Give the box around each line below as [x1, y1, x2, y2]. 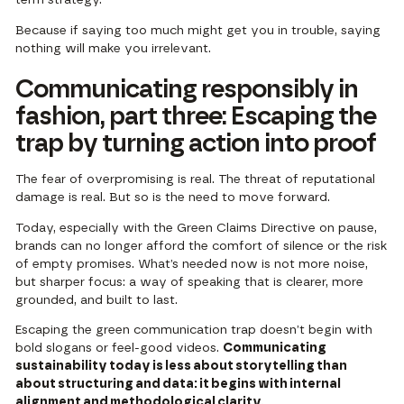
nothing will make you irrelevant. [15, 41, 212, 55]
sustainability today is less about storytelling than [15, 360, 348, 373]
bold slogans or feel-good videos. [15, 342, 224, 355]
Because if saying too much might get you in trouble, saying [15, 23, 381, 37]
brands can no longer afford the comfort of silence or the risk [15, 239, 388, 252]
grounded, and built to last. [15, 293, 179, 307]
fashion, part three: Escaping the [15, 104, 377, 130]
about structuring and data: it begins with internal [15, 378, 342, 391]
